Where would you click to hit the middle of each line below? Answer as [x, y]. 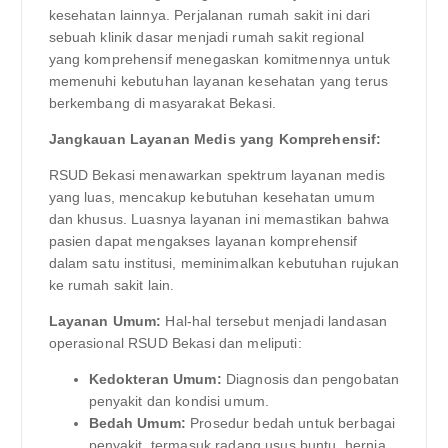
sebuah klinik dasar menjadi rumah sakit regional [206, 36]
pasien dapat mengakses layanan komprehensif [203, 240]
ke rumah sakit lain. [111, 284]
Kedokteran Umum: [155, 379]
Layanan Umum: [105, 321]
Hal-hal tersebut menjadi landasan [274, 321]
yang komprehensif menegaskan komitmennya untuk [219, 58]
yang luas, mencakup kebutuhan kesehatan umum [211, 196]
